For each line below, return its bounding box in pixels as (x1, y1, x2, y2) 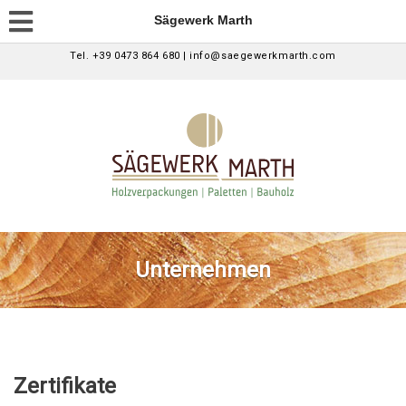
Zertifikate (14, 372, 116, 399)
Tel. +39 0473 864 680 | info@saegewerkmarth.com (70, 50, 336, 62)
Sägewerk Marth (153, 13, 253, 27)
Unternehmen (135, 256, 271, 283)
